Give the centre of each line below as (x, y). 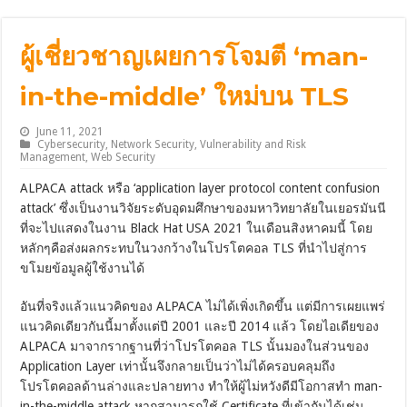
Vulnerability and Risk (253, 145)
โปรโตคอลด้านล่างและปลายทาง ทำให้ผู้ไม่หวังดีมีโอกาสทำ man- (202, 387)
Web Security (124, 158)
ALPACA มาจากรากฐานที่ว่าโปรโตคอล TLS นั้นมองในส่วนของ (195, 347)
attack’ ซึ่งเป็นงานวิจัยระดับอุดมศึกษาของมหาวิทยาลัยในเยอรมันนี (203, 208)
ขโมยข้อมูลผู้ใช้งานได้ (83, 268)
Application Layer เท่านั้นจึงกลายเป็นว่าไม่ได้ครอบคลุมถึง (178, 367)
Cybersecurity (72, 145)
